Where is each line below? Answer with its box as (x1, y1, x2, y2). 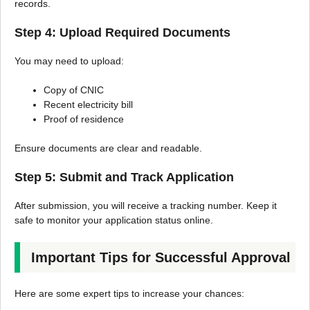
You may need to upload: (15, 55, 124, 67)
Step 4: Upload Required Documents (15, 26, 230, 40)
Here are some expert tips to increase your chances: (15, 288, 244, 300)
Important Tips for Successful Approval (31, 250, 291, 266)
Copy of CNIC (44, 84, 104, 96)
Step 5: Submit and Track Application (15, 170, 234, 185)
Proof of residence (44, 113, 124, 125)
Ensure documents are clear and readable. (15, 143, 202, 154)
